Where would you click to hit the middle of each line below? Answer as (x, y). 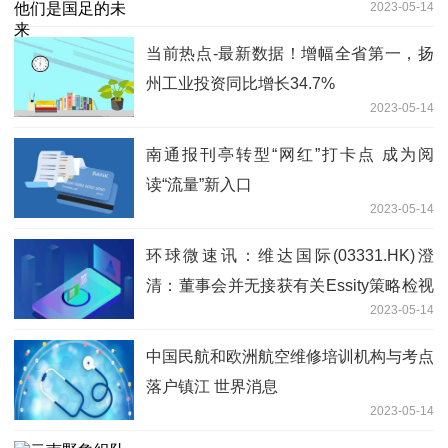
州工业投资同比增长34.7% (240, 84)
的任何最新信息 (202, 316)
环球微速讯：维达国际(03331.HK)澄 (290, 256)
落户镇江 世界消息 (212, 387)
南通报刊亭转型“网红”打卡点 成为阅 (290, 155)
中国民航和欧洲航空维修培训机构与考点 (290, 357)
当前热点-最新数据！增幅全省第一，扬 (290, 54)
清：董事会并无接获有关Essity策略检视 (290, 286)
